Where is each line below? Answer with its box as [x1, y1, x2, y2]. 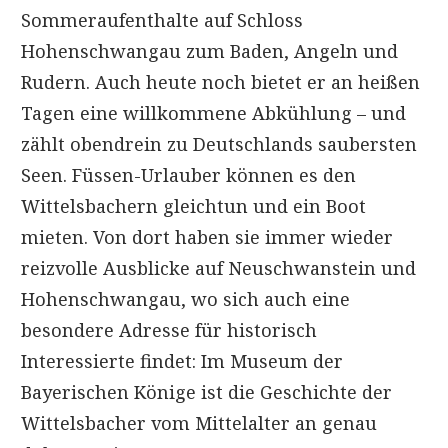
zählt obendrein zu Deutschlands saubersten [21, 131, 417, 156]
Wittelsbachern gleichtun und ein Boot [21, 193, 366, 218]
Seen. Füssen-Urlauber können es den [21, 162, 356, 187]
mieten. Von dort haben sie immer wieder [21, 224, 393, 249]
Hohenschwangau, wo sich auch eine [21, 286, 350, 311]
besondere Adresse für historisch [21, 317, 317, 342]
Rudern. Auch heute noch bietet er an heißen [21, 69, 420, 94]
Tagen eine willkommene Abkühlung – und [21, 100, 406, 125]
